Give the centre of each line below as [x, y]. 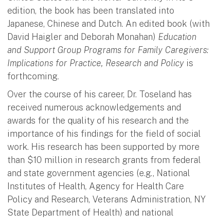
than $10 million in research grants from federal [104, 160]
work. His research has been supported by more [103, 146]
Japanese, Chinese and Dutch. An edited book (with [109, 23]
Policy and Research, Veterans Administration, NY [107, 199]
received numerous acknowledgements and [94, 107]
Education [177, 36]
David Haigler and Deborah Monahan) [83, 36]
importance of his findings [60, 133]
